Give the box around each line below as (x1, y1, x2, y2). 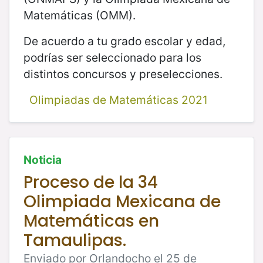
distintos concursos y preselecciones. (23, 66, 222, 81)
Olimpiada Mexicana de (23, 190, 221, 213)
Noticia (23, 152, 62, 167)
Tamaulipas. (23, 228, 126, 252)
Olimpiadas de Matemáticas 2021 (29, 92, 208, 107)
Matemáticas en (23, 209, 159, 232)
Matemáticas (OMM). (23, 8, 136, 22)
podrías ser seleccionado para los (23, 50, 201, 65)
